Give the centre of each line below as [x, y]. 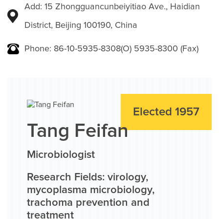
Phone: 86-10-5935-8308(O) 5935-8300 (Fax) [111, 49]
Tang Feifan [78, 131]
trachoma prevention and [88, 203]
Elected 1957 [166, 112]
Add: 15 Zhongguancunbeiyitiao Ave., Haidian [112, 7]
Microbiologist [61, 155]
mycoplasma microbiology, [91, 190]
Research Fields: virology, [88, 178]
